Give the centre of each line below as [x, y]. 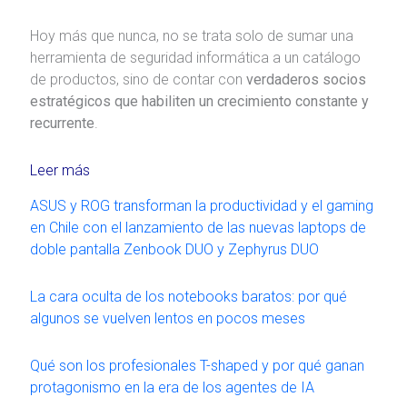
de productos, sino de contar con [138, 79]
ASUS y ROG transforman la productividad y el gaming [201, 205]
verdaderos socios [306, 79]
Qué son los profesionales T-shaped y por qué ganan [197, 365]
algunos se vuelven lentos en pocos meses [167, 318]
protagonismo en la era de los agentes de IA [172, 387]
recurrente [62, 123]
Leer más [60, 170]
